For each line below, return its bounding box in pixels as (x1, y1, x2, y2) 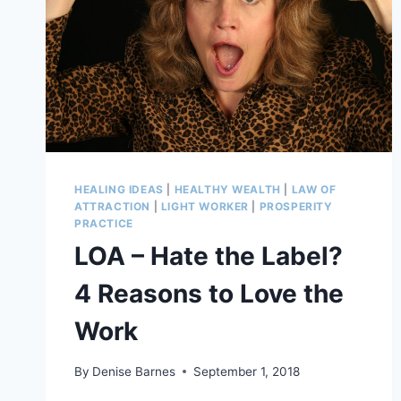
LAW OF (291, 183, 337, 197)
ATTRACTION (74, 200, 150, 214)
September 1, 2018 (193, 363, 301, 379)
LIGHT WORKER (160, 200, 249, 214)
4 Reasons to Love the (74, 278, 344, 310)
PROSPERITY (259, 200, 333, 214)
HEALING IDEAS (74, 183, 164, 197)
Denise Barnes (92, 363, 176, 379)
